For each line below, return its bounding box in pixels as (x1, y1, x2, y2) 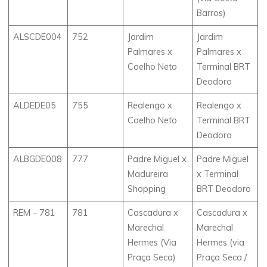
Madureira (128, 168, 169, 179)
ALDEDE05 (13, 100, 57, 111)
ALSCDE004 (13, 31, 63, 42)
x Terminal (197, 168, 239, 179)
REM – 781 (13, 207, 56, 218)
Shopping (128, 183, 166, 194)
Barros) (197, 7, 226, 18)
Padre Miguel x (128, 153, 187, 164)
